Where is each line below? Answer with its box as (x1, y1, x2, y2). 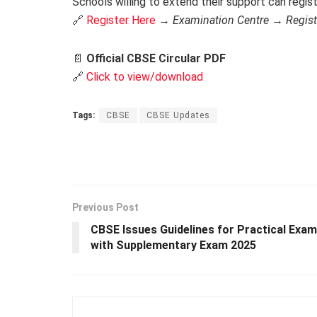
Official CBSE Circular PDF (86, 52, 226, 66)
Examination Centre (173, 13, 269, 28)
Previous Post (72, 202, 139, 214)
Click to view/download (86, 70, 203, 84)
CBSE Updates (146, 110, 210, 121)
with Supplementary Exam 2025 (91, 238, 256, 253)
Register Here (86, 13, 156, 28)
